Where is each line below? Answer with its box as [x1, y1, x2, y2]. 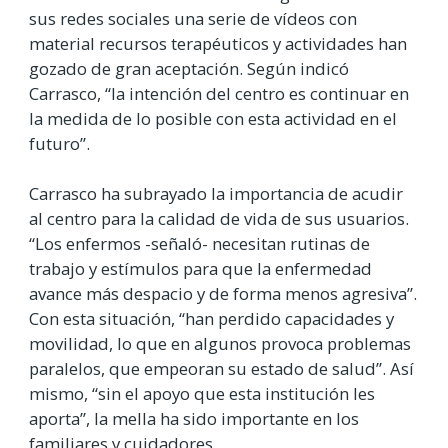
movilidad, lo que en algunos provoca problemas [29, 332, 411, 356]
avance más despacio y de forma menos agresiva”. [29, 282, 417, 306]
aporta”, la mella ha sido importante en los [29, 407, 359, 431]
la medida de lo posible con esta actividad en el [29, 106, 397, 130]
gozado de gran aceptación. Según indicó [29, 56, 349, 80]
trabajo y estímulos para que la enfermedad [29, 257, 372, 281]
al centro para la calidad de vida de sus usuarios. [29, 207, 409, 231]
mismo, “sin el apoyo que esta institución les [29, 382, 375, 406]
